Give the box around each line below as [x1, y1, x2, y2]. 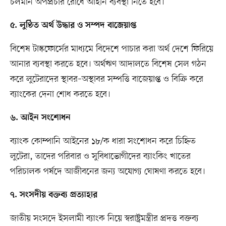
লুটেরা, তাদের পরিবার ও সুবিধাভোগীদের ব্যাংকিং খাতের [10, 150, 191, 163]
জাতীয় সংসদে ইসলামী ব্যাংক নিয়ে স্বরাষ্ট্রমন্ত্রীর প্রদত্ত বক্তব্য [10, 212, 199, 225]
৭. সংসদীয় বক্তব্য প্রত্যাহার [10, 190, 97, 201]
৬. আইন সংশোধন [10, 113, 71, 124]
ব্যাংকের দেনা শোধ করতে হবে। [10, 88, 110, 101]
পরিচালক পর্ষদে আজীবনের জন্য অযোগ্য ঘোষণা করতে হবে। [10, 165, 205, 178]
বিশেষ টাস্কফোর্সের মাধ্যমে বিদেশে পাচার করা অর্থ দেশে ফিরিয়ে [10, 43, 213, 55]
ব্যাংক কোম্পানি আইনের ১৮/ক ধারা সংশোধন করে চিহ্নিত [10, 135, 196, 148]
